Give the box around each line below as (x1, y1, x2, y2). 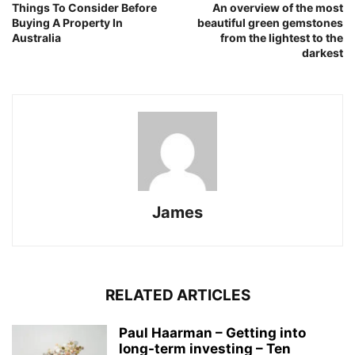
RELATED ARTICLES (105, 286, 250, 305)
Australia (12, 31, 61, 45)
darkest (302, 46, 343, 60)
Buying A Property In (12, 16, 123, 30)
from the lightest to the (220, 31, 343, 45)
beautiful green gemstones (197, 16, 343, 30)
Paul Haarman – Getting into (119, 325, 306, 342)
